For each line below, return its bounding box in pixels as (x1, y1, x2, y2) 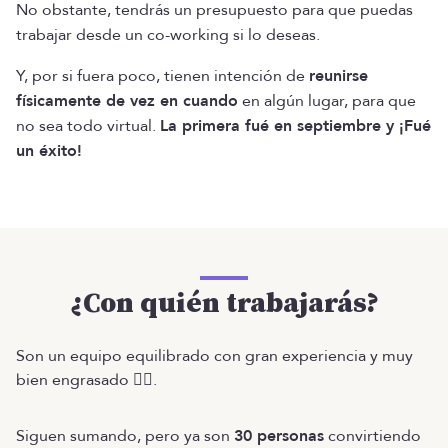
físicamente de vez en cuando (16, 90, 238, 112)
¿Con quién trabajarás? (69, 286, 379, 321)
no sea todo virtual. (16, 115, 160, 137)
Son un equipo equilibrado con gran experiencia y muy (16, 345, 413, 367)
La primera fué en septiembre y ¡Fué (160, 115, 431, 137)
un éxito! (16, 140, 82, 162)
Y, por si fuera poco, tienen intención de (16, 65, 309, 87)
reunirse (309, 65, 368, 87)
